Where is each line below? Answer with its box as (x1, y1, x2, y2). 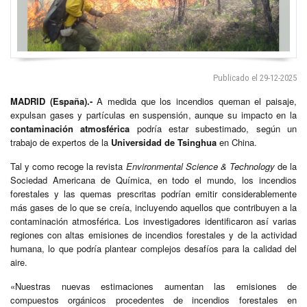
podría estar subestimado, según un (130, 121, 297, 135)
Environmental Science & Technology (125, 159, 275, 173)
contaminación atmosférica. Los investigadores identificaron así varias (10, 214, 297, 228)
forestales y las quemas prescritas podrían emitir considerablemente (10, 186, 297, 200)
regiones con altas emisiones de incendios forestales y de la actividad (10, 228, 297, 241)
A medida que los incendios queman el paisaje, (97, 94, 297, 108)
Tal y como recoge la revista (10, 159, 126, 173)
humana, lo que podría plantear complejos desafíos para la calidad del (10, 241, 297, 255)
